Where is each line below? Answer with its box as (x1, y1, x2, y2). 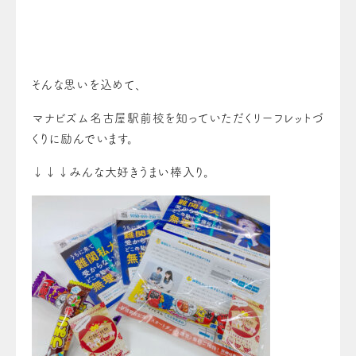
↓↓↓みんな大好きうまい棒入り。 (32, 166, 211, 178)
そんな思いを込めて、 (32, 79, 142, 91)
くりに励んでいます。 (32, 133, 134, 145)
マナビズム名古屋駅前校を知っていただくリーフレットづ (32, 112, 324, 124)
